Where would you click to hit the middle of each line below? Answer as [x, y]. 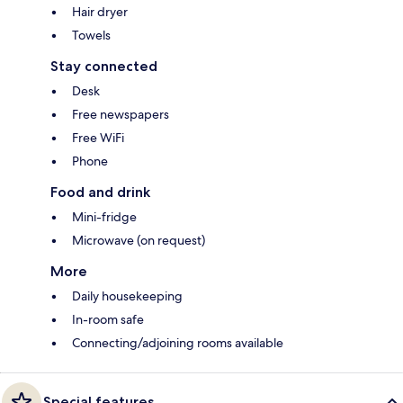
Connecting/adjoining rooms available [178, 342]
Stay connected [104, 66]
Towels [91, 35]
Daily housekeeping [127, 296]
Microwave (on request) [139, 240]
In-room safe [108, 319]
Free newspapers [121, 114]
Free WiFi [98, 137]
